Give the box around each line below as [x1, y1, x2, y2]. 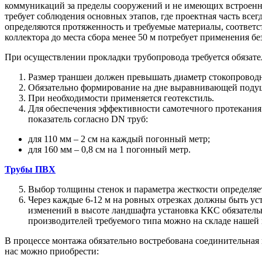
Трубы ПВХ [5, 164, 56, 175]
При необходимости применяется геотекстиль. [28, 93, 214, 104]
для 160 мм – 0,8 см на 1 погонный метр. [28, 144, 191, 155]
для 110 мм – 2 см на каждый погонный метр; [28, 134, 210, 144]
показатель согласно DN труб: [28, 114, 148, 125]
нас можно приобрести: [5, 246, 99, 257]
